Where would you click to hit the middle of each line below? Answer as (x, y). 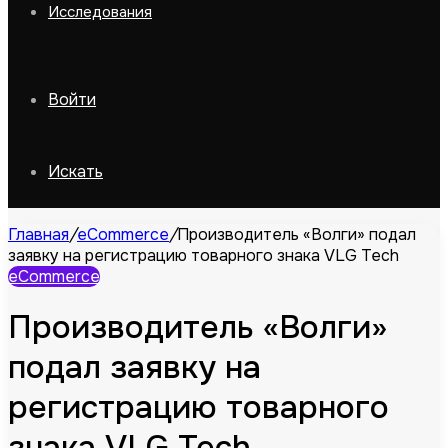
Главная (38, 234)
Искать (75, 171)
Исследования (100, 12)
